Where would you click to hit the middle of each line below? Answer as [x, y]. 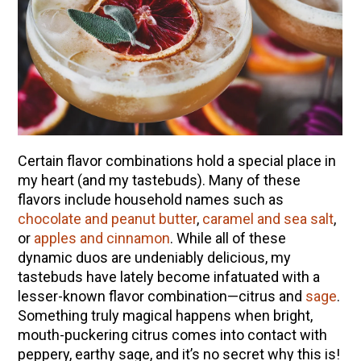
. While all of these [228, 238]
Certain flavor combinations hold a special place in [176, 160]
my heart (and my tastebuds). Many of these [159, 180]
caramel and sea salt [268, 218]
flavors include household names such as [150, 199]
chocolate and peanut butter [107, 218]
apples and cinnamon [102, 238]
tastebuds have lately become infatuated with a [168, 276]
